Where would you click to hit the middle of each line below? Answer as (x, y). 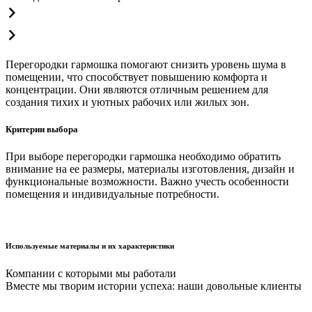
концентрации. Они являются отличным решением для (137, 89)
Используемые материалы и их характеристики (90, 245)
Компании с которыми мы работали (91, 273)
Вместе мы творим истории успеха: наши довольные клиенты (154, 286)
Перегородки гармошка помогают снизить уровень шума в (146, 64)
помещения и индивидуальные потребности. (112, 194)
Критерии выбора (42, 129)
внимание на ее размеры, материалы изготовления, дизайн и (150, 169)
